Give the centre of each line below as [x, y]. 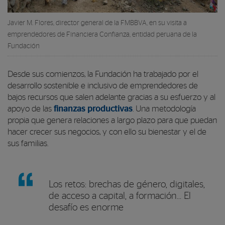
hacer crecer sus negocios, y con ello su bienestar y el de [107, 132]
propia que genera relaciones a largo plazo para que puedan [112, 120]
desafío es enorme [86, 207]
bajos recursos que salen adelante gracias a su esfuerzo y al [111, 97]
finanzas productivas [93, 109]
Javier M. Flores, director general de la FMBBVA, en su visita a [97, 23]
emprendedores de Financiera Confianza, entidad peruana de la [102, 34]
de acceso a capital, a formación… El [120, 196]
